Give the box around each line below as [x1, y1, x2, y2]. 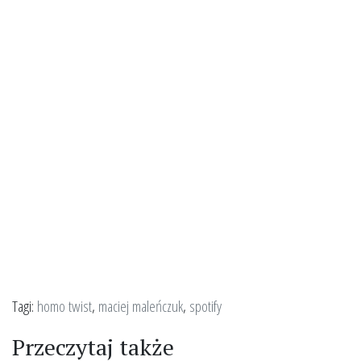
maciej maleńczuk [98, 295, 183, 317]
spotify [189, 295, 222, 317]
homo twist [37, 295, 92, 317]
